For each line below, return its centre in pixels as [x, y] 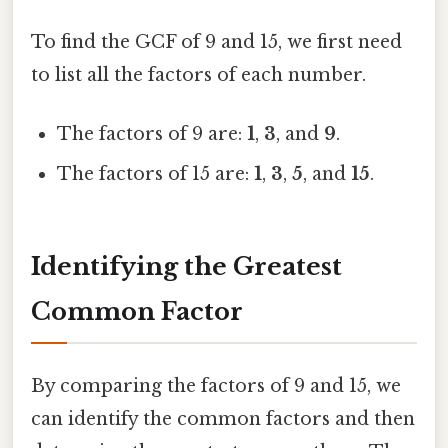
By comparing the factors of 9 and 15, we [216, 386]
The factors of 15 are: [156, 174]
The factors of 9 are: [152, 134]
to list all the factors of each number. [198, 74]
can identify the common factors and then [223, 419]
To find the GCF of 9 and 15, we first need [216, 41]
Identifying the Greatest [186, 267]
